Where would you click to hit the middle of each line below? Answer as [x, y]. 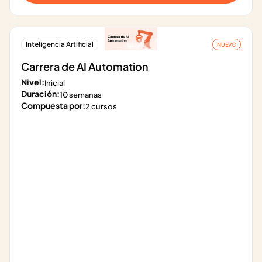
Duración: [40, 94]
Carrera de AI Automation [85, 66]
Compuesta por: [53, 105]
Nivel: [33, 82]
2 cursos [101, 106]
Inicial [55, 83]
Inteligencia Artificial [60, 44]
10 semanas [81, 95]
